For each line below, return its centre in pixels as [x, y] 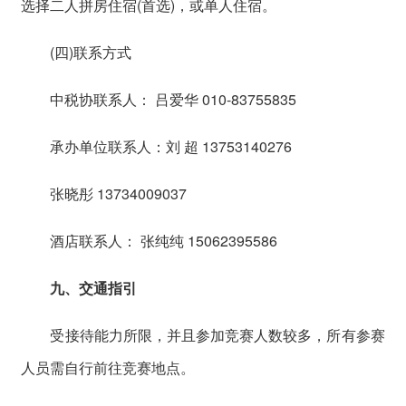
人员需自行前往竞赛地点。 [108, 367]
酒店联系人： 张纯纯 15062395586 [150, 240]
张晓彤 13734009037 [104, 193]
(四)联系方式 [77, 52]
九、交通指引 [94, 287]
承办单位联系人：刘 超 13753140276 [157, 146]
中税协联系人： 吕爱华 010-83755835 [159, 99]
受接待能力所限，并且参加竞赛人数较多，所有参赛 [203, 334]
